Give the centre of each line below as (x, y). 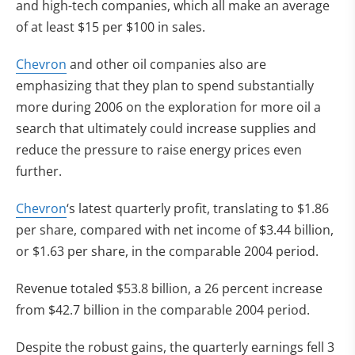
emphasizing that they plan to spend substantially (165, 86)
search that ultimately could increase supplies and (166, 128)
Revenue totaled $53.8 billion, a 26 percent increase (169, 288)
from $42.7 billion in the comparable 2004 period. (163, 310)
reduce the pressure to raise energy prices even (159, 150)
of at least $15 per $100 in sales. (111, 27)
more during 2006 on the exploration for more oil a (168, 107)
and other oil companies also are (166, 64)
